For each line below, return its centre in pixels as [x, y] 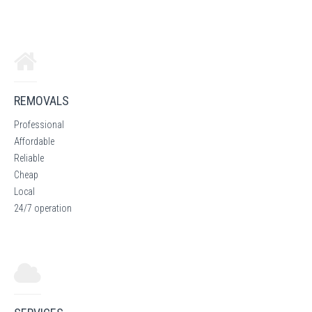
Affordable [34, 141]
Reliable [29, 158]
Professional [39, 124]
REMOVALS [41, 100]
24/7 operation [43, 208]
